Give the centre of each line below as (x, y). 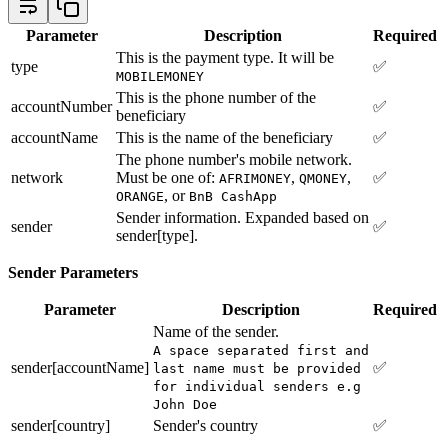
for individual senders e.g (257, 386)
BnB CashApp (233, 196)
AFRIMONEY (255, 178)
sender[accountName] (80, 367)
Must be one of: (167, 177)
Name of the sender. (216, 331)
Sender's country (205, 425)
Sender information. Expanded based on (242, 217)
